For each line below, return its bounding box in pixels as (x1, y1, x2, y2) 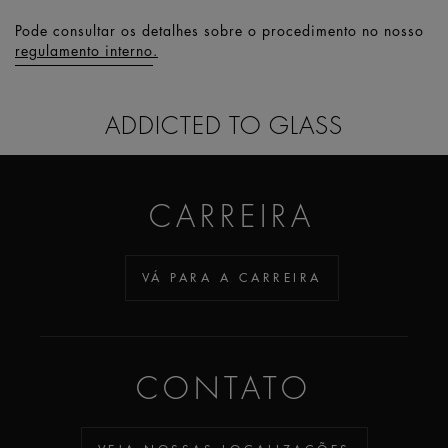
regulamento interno (15, 40, 153, 60)
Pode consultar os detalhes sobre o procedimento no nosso (15, 20, 424, 40)
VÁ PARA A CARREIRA (141, 269, 322, 286)
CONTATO (136, 368, 312, 408)
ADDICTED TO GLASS (105, 109, 343, 141)
